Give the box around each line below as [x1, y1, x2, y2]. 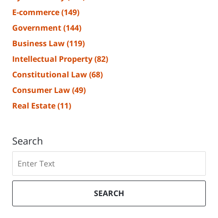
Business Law [12, 38, 67, 49]
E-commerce [12, 7, 61, 18]
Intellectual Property [12, 54, 94, 65]
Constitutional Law [12, 69, 89, 80]
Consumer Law [12, 85, 72, 96]
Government [12, 22, 63, 34]
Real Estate [12, 100, 57, 111]
